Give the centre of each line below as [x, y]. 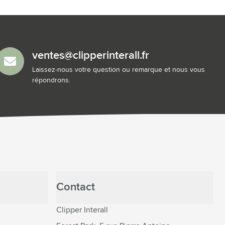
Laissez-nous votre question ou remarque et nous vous [119, 70]
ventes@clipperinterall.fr [91, 56]
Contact [76, 187]
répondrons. [51, 80]
